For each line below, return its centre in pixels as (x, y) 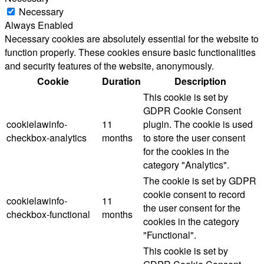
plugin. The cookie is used (198, 124)
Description (200, 81)
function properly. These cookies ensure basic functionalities (130, 52)
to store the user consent (194, 138)
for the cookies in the (186, 151)
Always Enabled (39, 25)
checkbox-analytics (47, 138)
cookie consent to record (194, 194)
